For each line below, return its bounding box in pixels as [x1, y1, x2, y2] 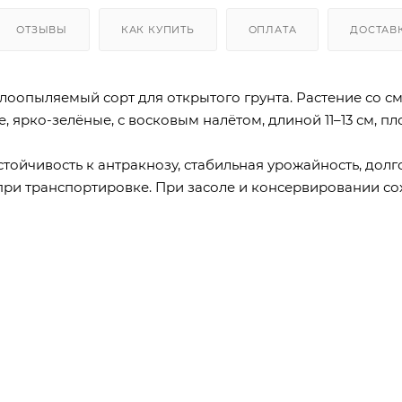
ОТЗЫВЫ [16, 22, 68, 36]
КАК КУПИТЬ [120, 22, 195, 36]
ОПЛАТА [248, 22, 297, 36]
